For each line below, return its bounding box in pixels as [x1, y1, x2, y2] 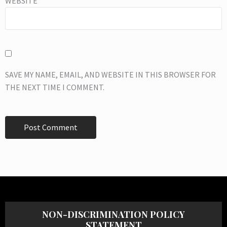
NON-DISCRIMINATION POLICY [42, 208, 185, 221]
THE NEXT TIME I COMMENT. [5, 82, 104, 93]
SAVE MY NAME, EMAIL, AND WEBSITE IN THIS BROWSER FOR [5, 69, 216, 80]
